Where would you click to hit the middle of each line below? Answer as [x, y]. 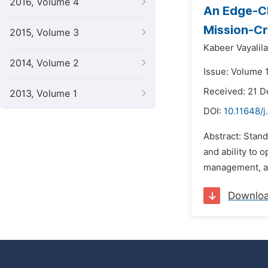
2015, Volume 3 [44, 33]
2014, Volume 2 [44, 63]
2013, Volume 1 [43, 94]
